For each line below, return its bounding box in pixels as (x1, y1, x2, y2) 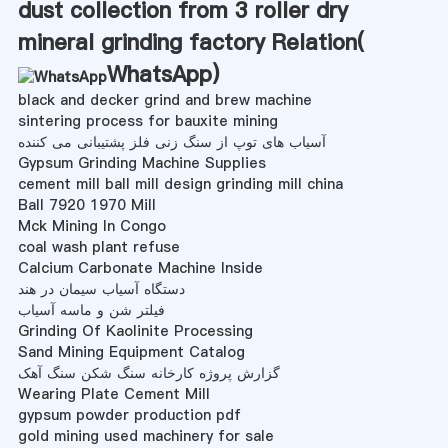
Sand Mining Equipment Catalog (17, 341, 245, 362)
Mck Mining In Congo (17, 215, 166, 236)
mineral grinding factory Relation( (17, 26, 364, 57)
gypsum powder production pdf (17, 404, 241, 425)
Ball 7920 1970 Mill (17, 194, 156, 215)
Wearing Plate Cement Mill (17, 383, 210, 404)
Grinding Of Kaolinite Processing (17, 320, 253, 341)
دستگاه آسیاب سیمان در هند (17, 278, 185, 299)
